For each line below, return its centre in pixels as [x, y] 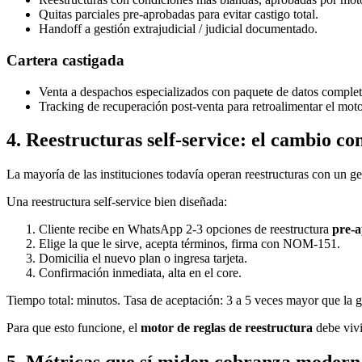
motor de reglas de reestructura [227, 328]
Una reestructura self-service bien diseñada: [117, 202]
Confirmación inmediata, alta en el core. [140, 273]
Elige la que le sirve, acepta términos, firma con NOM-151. [189, 244]
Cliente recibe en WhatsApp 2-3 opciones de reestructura [185, 229]
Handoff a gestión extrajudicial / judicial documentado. [178, 29]
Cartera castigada [65, 60]
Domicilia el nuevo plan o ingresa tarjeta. [143, 259]
